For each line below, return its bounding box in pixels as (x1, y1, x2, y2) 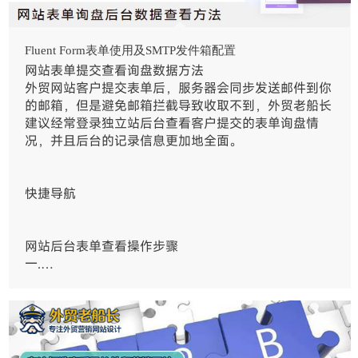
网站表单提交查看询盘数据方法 (25, 61, 205, 79)
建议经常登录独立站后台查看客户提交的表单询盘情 (25, 113, 320, 132)
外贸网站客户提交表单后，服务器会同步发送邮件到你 (25, 78, 332, 97)
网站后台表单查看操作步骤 (25, 237, 179, 255)
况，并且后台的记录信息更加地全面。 (25, 131, 243, 149)
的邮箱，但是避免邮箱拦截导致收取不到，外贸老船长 (25, 96, 332, 114)
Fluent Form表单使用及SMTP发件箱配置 (25, 43, 237, 57)
